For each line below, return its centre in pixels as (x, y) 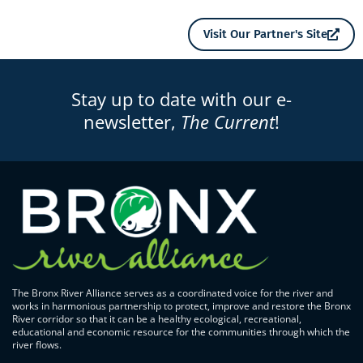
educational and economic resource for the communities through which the (181, 332)
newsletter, (132, 121)
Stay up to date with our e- (181, 98)
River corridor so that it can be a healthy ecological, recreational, (157, 319)
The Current (228, 121)
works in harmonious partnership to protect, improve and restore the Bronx (181, 306)
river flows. (37, 345)
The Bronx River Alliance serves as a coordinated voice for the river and (173, 293)
